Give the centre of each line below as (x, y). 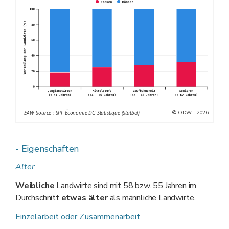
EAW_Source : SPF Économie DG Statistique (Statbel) (82, 113)
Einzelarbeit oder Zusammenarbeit (78, 216)
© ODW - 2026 (190, 113)
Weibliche (35, 185)
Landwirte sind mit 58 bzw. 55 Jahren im (125, 185)
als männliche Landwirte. (152, 198)
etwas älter (84, 198)
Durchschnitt (38, 198)
